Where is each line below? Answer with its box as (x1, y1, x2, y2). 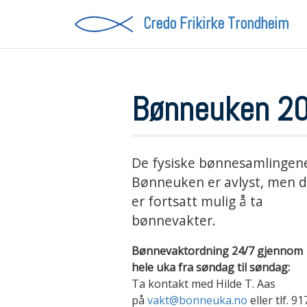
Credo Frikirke (143, 14, 228, 34)
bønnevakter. (132, 211, 216, 230)
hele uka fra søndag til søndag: (132, 260, 290, 275)
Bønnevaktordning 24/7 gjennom (132, 243, 303, 258)
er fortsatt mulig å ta (132, 192, 263, 210)
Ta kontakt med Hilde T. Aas (132, 276, 275, 291)
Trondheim (227, 14, 288, 34)
